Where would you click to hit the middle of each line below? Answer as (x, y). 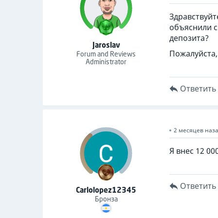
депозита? (189, 38)
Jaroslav (106, 45)
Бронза (106, 199)
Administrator (106, 62)
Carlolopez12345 (106, 190)
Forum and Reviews (106, 54)
